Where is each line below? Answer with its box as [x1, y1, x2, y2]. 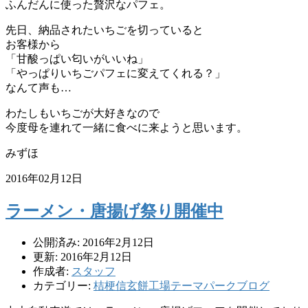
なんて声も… [5, 82, 71, 94]
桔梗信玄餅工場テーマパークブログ [93, 279, 269, 291]
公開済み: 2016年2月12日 [33, 236, 154, 248]
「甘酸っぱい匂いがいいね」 [5, 53, 148, 65]
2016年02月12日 [5, 173, 82, 185]
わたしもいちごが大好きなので [5, 107, 159, 120]
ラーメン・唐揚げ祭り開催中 [5, 202, 223, 221]
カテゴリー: [33, 279, 93, 291]
